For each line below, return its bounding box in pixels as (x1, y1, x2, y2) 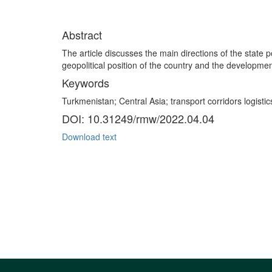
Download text (62, 131, 117, 143)
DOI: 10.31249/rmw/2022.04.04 (62, 110, 214, 126)
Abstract (62, 27, 102, 42)
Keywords (62, 75, 109, 90)
